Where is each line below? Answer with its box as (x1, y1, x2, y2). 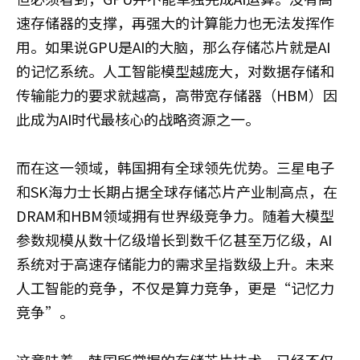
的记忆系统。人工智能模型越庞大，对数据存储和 (16, 59, 334, 81)
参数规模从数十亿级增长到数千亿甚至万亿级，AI (16, 228, 332, 250)
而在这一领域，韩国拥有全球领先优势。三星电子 (16, 156, 334, 178)
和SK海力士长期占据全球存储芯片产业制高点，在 (16, 180, 337, 202)
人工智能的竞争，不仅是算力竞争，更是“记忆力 (16, 276, 334, 298)
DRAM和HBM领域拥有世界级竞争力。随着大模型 (16, 204, 334, 226)
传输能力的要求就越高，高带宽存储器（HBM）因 (16, 84, 337, 105)
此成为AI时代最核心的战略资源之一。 (16, 108, 260, 129)
